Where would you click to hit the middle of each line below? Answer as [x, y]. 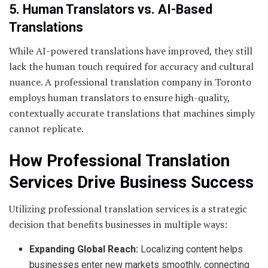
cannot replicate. [46, 129]
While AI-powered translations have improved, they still [131, 51]
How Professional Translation [119, 161]
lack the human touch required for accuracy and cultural [131, 67]
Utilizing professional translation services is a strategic [128, 209]
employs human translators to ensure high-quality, [119, 98]
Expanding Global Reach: [84, 249]
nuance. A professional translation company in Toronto [130, 82]
